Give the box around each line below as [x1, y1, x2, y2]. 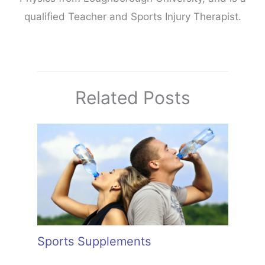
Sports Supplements [37, 234, 151, 249]
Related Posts [75, 87, 190, 109]
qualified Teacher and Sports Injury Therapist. [24, 10, 241, 22]
